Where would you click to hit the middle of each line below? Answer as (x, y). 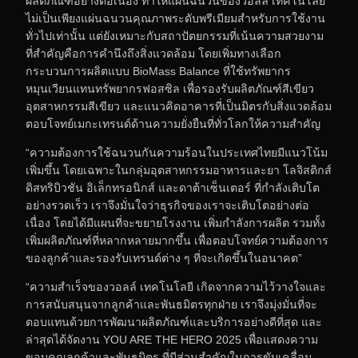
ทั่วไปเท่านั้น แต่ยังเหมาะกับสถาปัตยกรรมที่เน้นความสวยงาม (175, 36)
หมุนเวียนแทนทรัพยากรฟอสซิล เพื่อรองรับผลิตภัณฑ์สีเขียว (170, 88)
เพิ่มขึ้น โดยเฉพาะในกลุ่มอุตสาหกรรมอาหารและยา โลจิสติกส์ (179, 170)
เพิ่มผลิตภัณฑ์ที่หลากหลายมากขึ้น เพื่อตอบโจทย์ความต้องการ (177, 241)
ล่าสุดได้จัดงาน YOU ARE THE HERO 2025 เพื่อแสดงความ (172, 340)
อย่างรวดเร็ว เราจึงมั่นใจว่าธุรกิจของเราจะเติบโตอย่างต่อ (167, 205)
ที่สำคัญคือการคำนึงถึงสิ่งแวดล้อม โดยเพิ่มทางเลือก (153, 53)
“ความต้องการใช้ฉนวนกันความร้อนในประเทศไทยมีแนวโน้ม (177, 153)
